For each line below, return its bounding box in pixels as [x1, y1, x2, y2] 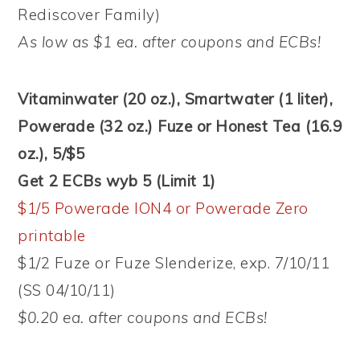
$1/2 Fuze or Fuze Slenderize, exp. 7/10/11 [18, 252, 330, 272]
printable [18, 225, 86, 245]
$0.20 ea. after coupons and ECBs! [18, 307, 268, 327]
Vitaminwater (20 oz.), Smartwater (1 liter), [18, 88, 333, 108]
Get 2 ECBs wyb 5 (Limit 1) [18, 170, 216, 190]
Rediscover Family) [18, 4, 161, 24]
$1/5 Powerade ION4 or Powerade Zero [18, 198, 309, 218]
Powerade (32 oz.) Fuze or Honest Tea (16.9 [18, 116, 342, 136]
